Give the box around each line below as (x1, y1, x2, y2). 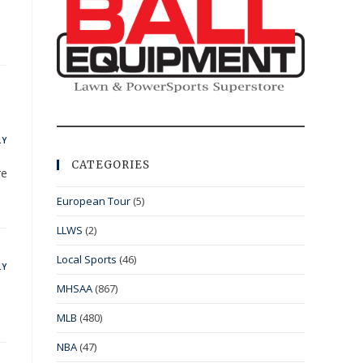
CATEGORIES (71, 158, 150, 173)
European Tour (57, 194, 130, 209)
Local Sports (57, 252, 117, 267)
